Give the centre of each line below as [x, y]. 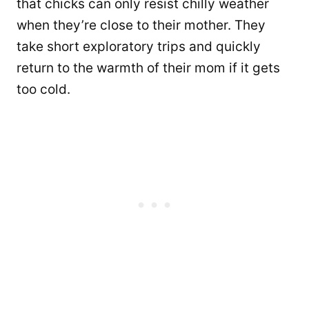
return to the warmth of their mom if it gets [148, 68]
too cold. [43, 89]
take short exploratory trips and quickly [139, 46]
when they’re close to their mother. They [141, 25]
